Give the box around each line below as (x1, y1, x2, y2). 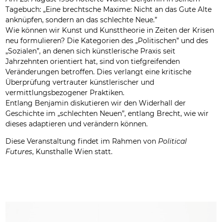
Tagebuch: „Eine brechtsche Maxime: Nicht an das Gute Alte (5, 4, 212, 14)
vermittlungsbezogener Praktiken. (5, 88, 125, 97)
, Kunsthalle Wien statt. (32, 147, 113, 156)
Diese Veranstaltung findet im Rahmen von (5, 136, 159, 146)
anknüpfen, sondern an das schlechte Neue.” (5, 15, 158, 24)
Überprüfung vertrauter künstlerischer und (5, 77, 155, 87)
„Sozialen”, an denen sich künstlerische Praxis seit (5, 46, 176, 55)
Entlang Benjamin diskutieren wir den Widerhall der (5, 98, 186, 108)
